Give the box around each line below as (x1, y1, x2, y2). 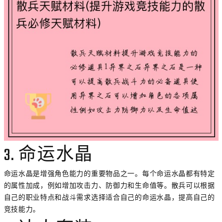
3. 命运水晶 (3, 143, 94, 168)
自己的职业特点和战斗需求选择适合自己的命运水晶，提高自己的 (3, 192, 215, 202)
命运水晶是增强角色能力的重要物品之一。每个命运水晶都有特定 (3, 168, 215, 178)
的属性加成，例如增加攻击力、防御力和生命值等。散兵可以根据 (3, 180, 215, 190)
